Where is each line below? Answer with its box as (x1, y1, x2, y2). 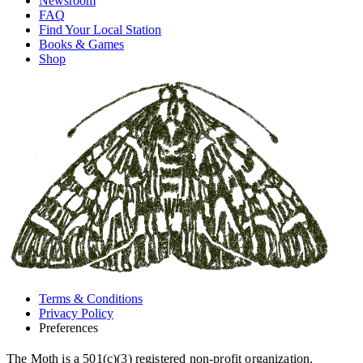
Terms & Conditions (39, 291, 143, 305)
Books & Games (39, 36, 124, 51)
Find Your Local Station (39, 22, 161, 36)
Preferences (39, 320, 98, 335)
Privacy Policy (39, 305, 113, 320)
